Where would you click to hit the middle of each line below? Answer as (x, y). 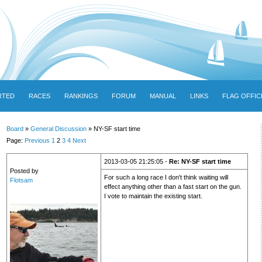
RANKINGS (81, 96)
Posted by (24, 171)
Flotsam (21, 180)
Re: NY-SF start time (200, 162)
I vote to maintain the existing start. (153, 196)
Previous (37, 141)
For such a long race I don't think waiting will (166, 177)
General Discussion (58, 129)
